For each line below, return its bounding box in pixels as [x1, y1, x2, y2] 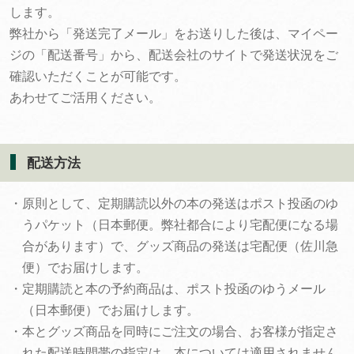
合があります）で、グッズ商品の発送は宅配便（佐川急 [22, 239, 338, 253]
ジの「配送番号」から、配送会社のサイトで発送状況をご [9, 48, 338, 62]
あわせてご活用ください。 [9, 91, 161, 104]
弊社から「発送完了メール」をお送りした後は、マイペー [9, 27, 338, 40]
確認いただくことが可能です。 [9, 70, 186, 83]
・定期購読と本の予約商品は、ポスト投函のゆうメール [9, 282, 326, 296]
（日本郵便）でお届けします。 [22, 303, 199, 317]
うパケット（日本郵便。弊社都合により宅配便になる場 [22, 218, 338, 232]
